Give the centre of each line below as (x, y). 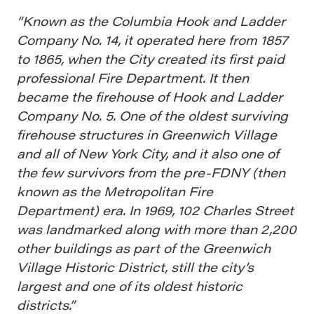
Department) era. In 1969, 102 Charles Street (155, 210)
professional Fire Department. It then (133, 77)
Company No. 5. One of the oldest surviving (152, 115)
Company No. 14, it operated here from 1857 (152, 39)
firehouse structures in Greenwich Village (147, 134)
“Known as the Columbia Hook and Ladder (151, 20)
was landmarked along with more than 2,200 (157, 228)
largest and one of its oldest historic (130, 285)
